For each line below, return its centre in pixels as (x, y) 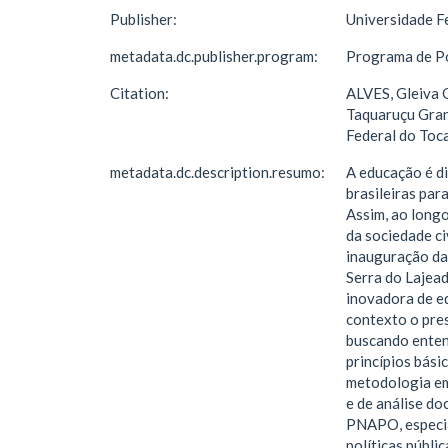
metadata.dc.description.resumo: (219, 172)
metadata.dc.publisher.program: (215, 56)
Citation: (141, 93)
